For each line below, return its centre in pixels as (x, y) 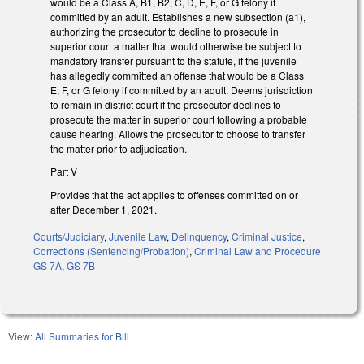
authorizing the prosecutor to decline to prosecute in (165, 31)
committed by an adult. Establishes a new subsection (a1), (178, 16)
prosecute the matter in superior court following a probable (179, 119)
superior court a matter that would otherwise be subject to (176, 45)
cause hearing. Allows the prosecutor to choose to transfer (178, 133)
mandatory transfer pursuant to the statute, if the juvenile (173, 60)
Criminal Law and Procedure (258, 250)
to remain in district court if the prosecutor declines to (166, 104)
